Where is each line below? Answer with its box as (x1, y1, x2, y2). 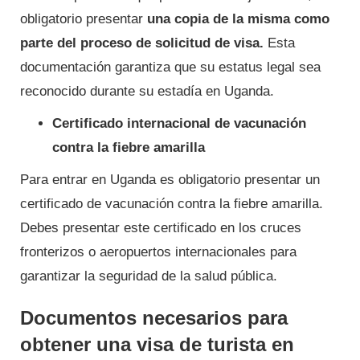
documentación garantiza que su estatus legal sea (20, 59, 321, 75)
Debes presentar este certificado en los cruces (20, 219, 301, 235)
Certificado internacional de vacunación (52, 115, 306, 131)
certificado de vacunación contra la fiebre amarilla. (20, 195, 323, 211)
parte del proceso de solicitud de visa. (20, 35, 264, 51)
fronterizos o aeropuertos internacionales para (20, 243, 297, 260)
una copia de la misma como (147, 10, 329, 27)
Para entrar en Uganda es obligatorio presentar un (20, 171, 320, 187)
